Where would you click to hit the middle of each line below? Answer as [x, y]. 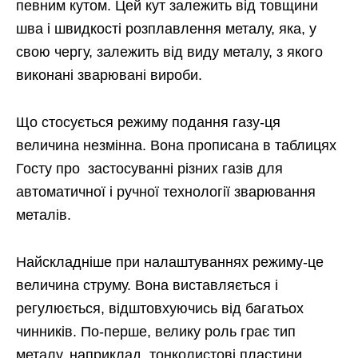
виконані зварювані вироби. [109, 76]
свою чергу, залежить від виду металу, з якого [169, 52]
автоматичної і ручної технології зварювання [166, 192]
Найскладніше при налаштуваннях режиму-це [170, 263]
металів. [44, 215]
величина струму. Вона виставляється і [147, 286]
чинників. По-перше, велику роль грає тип [156, 332]
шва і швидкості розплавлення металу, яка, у [166, 29]
